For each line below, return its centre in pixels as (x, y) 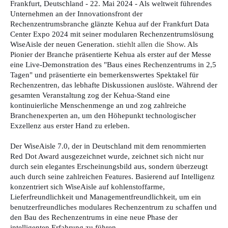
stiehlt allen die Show (150, 44)
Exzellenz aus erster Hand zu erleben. (70, 125)
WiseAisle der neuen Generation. (63, 44)
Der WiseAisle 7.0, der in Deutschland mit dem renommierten (108, 146)
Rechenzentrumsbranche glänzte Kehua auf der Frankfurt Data (110, 24)
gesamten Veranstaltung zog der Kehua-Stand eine (90, 95)
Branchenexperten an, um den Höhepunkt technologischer (103, 115)
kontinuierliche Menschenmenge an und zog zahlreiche (98, 105)
